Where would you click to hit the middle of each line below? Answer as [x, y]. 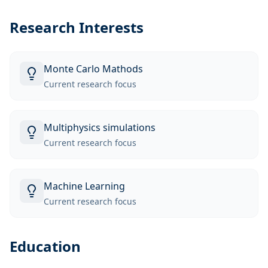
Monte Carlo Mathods [93, 69]
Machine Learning [84, 186]
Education [45, 246]
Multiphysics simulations [100, 128]
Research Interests [77, 28]
